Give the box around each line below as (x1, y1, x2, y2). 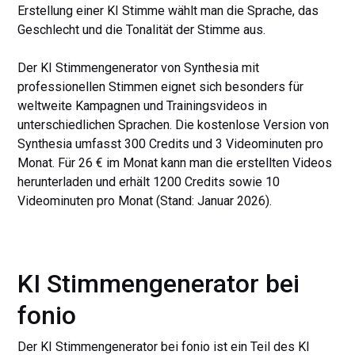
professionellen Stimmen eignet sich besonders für (17, 79, 304, 94)
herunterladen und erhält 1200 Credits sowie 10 (17, 174, 281, 189)
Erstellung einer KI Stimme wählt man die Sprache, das (17, 3, 319, 18)
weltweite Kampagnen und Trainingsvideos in (17, 98, 268, 113)
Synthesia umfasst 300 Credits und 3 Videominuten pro (17, 136, 324, 151)
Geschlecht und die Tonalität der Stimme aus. (17, 22, 266, 37)
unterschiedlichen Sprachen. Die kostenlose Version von (17, 117, 330, 132)
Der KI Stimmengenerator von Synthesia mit (17, 60, 260, 75)
